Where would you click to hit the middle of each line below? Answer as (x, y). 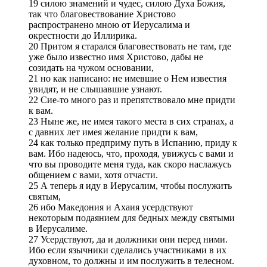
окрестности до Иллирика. (83, 35)
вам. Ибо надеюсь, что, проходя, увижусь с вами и (131, 153)
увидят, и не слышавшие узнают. (95, 89)
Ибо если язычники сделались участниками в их (128, 250)
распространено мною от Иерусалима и (109, 24)
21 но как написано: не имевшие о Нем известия (128, 78)
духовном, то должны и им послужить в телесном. (131, 260)
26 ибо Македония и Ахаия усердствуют (111, 207)
